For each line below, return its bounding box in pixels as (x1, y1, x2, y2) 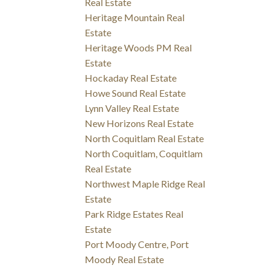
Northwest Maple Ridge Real (85, 177, 206, 189)
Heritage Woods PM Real (85, 41, 192, 53)
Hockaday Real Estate (85, 71, 177, 83)
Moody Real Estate (85, 253, 165, 265)
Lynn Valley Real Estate (85, 102, 180, 114)
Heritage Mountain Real (85, 11, 185, 23)
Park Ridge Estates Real (85, 207, 184, 220)
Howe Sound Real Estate (85, 87, 186, 99)
